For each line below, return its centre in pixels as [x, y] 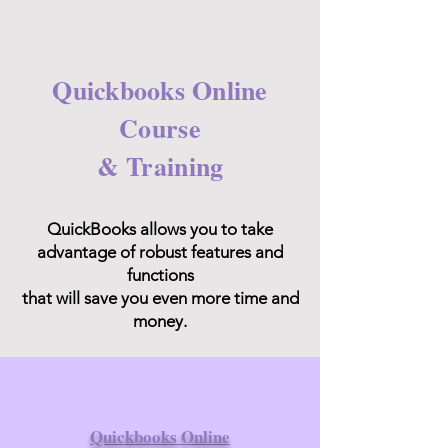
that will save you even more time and [160, 298]
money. [160, 321]
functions [160, 275]
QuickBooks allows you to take [160, 229]
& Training [160, 166]
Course [160, 128]
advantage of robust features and [160, 252]
